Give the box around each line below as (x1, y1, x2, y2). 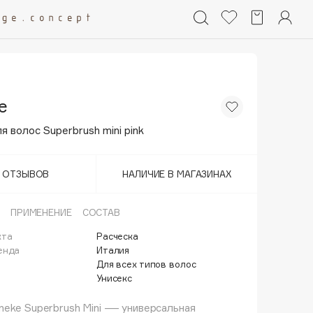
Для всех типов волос (96, 259, 196, 270)
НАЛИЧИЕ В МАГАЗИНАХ (122, 168, 231, 180)
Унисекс (96, 272, 133, 284)
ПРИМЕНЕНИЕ (10, 207, 72, 218)
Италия (96, 245, 130, 256)
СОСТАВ (82, 207, 120, 218)
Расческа (96, 231, 138, 242)
